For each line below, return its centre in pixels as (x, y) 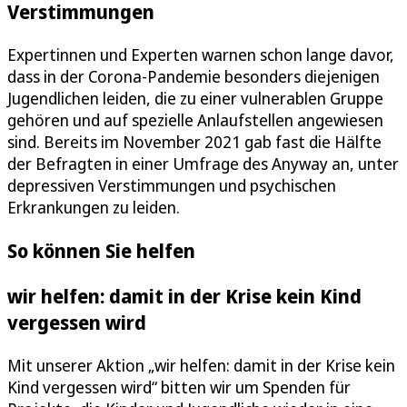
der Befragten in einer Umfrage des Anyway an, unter (203, 164)
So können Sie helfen (101, 251)
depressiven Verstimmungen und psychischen (172, 186)
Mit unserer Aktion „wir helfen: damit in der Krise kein (201, 366)
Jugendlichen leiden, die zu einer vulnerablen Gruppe (195, 99)
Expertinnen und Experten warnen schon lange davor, (201, 55)
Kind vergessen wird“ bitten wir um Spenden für (179, 387)
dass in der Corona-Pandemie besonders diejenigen (194, 77)
